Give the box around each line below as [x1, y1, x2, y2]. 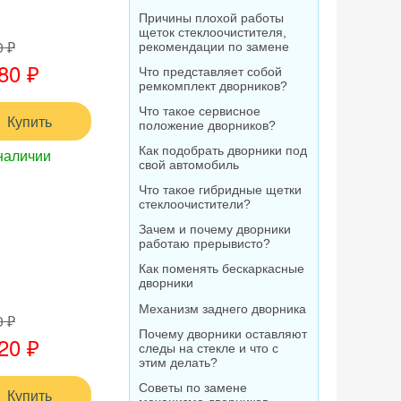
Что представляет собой [139, 64, 282, 79]
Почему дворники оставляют [139, 327, 307, 341]
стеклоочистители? [139, 197, 251, 211]
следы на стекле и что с [139, 341, 278, 355]
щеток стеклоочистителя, [139, 25, 286, 39]
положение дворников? [139, 118, 276, 132]
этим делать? [139, 355, 218, 370]
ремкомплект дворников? [139, 79, 287, 93]
